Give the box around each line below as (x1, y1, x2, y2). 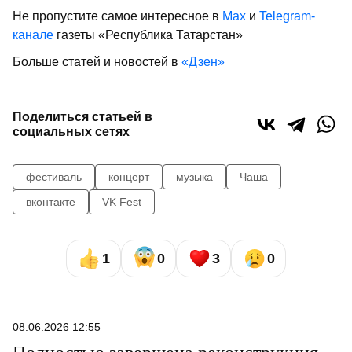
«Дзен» (181, 55, 225, 68)
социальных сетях (13, 125, 130, 138)
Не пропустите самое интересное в (13, 9, 222, 23)
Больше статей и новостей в (13, 55, 181, 68)
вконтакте (26, 196, 75, 208)
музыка (176, 170, 213, 183)
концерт (108, 170, 149, 183)
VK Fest (102, 196, 141, 208)
